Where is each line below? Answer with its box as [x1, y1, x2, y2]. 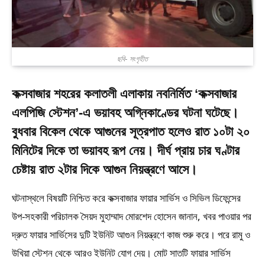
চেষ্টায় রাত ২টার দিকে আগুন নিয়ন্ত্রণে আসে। [12, 161, 198, 177]
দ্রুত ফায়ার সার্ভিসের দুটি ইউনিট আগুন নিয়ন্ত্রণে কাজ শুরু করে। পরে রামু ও [12, 228, 250, 242]
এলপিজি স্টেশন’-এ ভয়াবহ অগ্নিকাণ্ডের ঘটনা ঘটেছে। [12, 105, 239, 120]
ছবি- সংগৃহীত [117, 54, 148, 63]
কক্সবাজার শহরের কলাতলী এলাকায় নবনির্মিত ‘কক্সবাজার [12, 86, 237, 101]
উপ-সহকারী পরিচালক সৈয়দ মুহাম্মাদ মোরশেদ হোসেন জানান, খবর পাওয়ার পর [12, 209, 251, 224]
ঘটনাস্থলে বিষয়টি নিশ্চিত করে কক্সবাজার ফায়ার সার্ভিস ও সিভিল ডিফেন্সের [12, 191, 241, 205]
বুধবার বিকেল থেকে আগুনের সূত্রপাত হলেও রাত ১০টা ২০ [12, 124, 250, 139]
